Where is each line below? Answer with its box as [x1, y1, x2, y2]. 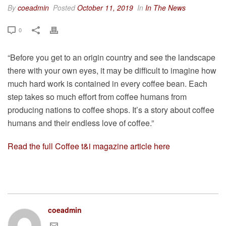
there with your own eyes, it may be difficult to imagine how [8, 64, 216, 76]
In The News [145, 2, 186, 13]
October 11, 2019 [77, 2, 133, 13]
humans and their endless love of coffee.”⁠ [8, 117, 154, 129]
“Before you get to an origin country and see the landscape [8, 51, 215, 63]
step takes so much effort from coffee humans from [8, 90, 187, 102]
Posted [51, 2, 77, 13]
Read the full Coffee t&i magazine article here [8, 140, 170, 152]
